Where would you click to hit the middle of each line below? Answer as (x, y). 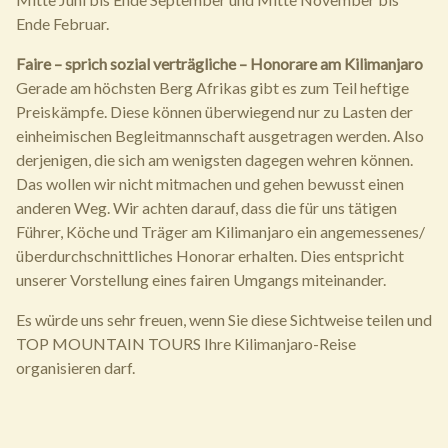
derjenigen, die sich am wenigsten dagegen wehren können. (214, 160)
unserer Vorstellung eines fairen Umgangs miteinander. (201, 280)
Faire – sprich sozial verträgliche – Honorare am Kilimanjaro (219, 64)
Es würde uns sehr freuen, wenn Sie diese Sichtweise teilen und (224, 320)
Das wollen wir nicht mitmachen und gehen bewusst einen (210, 184)
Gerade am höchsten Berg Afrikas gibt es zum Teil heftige (212, 88)
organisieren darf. (75, 368)
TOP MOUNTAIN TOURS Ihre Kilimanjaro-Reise (186, 344)
